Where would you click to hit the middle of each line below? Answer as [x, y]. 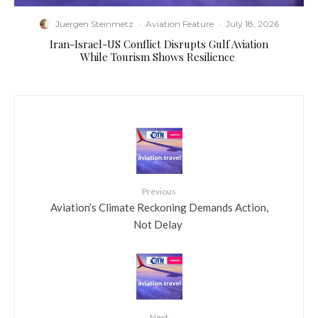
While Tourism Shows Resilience [159, 57]
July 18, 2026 [252, 24]
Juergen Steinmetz [94, 24]
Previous [159, 191]
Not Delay [159, 224]
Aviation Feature [179, 24]
